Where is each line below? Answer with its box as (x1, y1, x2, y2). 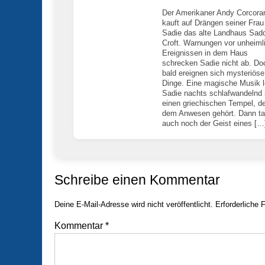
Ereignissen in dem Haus (162, 48, 248, 57)
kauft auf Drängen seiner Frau (162, 18, 264, 27)
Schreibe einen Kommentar (54, 172, 220, 188)
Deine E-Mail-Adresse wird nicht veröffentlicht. (54, 199, 213, 209)
